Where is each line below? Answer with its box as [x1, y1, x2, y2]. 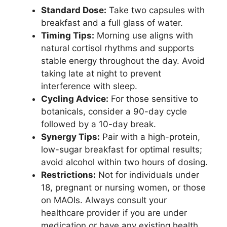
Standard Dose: [41, 5, 106, 16]
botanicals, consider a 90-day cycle [41, 106, 187, 117]
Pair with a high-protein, [100, 132, 200, 142]
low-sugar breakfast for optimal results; [41, 144, 202, 155]
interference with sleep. [41, 81, 137, 92]
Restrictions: [41, 170, 96, 180]
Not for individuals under [96, 170, 199, 180]
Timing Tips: [41, 30, 94, 41]
